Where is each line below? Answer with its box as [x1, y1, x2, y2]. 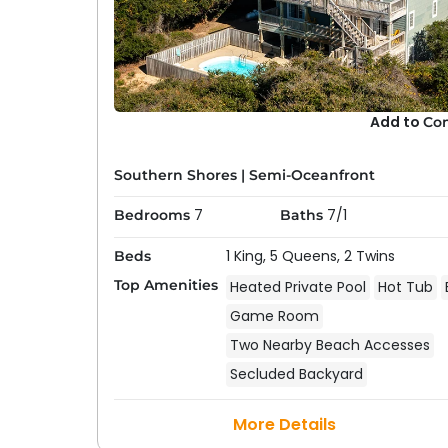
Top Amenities [113, 275, 218, 294]
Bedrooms [113, 205, 190, 224]
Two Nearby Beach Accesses [229, 334, 430, 355]
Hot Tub [377, 276, 433, 297]
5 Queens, [269, 245, 344, 266]
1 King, [225, 245, 270, 266]
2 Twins [343, 245, 395, 266]
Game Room [229, 305, 319, 326]
